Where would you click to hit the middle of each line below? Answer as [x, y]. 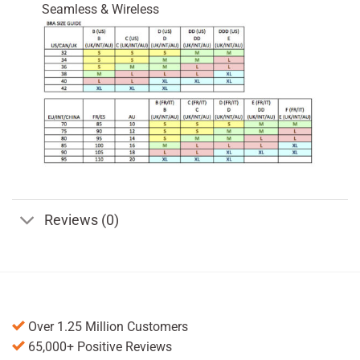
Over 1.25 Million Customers [106, 327]
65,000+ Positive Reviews [98, 347]
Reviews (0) [82, 220]
